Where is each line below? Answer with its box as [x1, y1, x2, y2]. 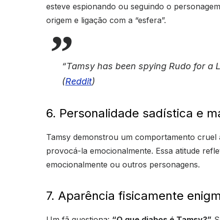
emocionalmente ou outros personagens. [46, 160, 200, 170]
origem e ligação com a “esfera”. [46, 15, 166, 26]
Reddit [65, 76, 92, 87]
